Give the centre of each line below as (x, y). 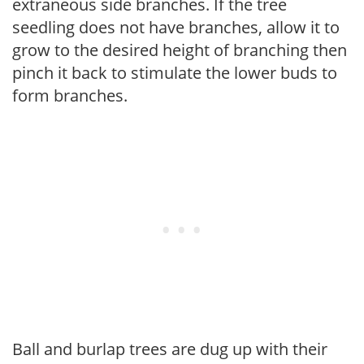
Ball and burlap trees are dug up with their (170, 349)
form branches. (70, 95)
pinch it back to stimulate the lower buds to (175, 72)
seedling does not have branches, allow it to (176, 27)
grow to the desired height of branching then (180, 50)
